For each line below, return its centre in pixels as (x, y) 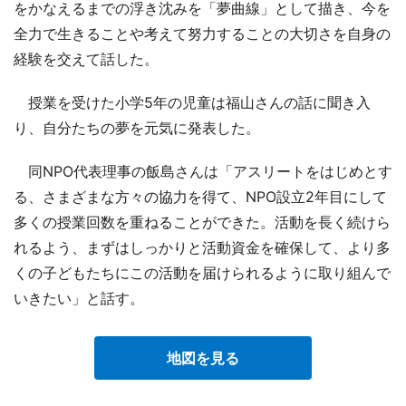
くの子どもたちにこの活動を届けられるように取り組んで (202, 272)
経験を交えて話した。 (86, 58)
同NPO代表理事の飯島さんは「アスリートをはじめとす (203, 171)
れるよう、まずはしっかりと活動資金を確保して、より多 (202, 247)
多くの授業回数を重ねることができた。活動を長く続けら (202, 222)
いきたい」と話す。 (79, 298)
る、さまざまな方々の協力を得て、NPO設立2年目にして (200, 196)
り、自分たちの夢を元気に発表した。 (137, 127)
